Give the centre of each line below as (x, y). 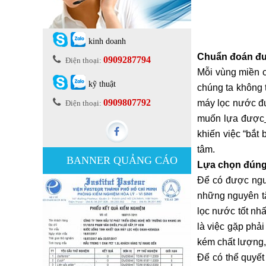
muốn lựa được (231, 118)
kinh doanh (107, 41)
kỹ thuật (102, 84)
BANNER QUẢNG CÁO (122, 160)
